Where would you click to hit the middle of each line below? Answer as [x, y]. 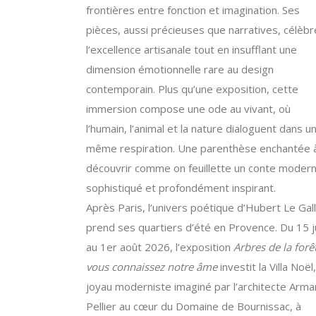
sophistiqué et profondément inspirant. [181, 188]
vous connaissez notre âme [152, 267]
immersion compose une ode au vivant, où [188, 109]
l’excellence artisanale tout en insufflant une [192, 49]
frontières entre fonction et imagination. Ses [193, 10]
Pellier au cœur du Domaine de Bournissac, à [194, 306]
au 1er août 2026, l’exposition [160, 247]
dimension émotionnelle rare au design [180, 69]
